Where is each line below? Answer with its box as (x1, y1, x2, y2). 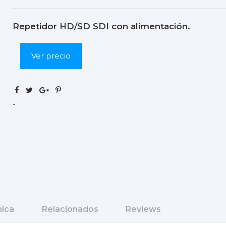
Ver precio (31, 50, 71, 61)
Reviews (126, 204, 161, 214)
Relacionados (41, 204, 98, 214)
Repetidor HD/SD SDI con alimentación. (12, 21, 190, 32)
